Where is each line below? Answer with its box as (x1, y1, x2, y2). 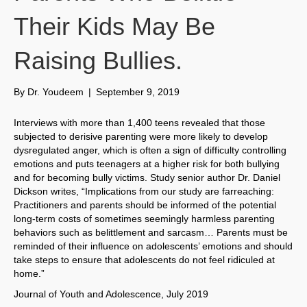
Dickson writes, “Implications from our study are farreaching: (14, 186, 274, 197)
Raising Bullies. (14, 47, 182, 75)
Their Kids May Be (14, 12, 215, 41)
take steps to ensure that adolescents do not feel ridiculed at (14, 254, 275, 266)
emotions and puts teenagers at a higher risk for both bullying (14, 158, 280, 170)
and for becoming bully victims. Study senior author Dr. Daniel (14, 172, 280, 184)
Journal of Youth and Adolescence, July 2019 (14, 288, 208, 300)
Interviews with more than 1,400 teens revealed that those (14, 117, 265, 129)
